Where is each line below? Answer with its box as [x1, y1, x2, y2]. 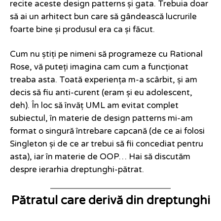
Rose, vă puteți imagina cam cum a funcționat [10, 62, 188, 73]
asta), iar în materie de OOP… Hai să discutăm [10, 152, 190, 162]
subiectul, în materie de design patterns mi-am [10, 113, 193, 124]
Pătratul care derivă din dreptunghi [11, 193, 210, 208]
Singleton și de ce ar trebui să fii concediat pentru [10, 139, 203, 149]
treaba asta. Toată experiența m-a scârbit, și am [10, 75, 197, 85]
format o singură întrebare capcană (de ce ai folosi [10, 126, 205, 137]
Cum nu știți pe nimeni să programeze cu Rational [10, 49, 203, 60]
